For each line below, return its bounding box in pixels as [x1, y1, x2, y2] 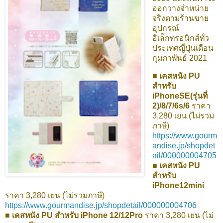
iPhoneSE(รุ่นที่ [152, 92, 208, 101]
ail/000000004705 [152, 151, 217, 160]
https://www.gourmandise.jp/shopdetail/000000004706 [5, 201, 197, 210]
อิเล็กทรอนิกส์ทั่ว [152, 34, 209, 43]
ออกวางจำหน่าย [152, 4, 209, 13]
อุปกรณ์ [152, 24, 179, 33]
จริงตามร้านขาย [152, 14, 209, 23]
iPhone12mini [152, 181, 204, 190]
